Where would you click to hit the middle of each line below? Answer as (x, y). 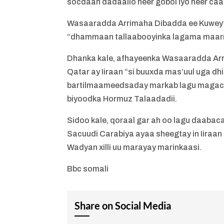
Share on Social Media (123, 205)
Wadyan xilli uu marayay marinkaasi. (134, 147)
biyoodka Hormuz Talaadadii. (122, 98)
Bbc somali (88, 168)
